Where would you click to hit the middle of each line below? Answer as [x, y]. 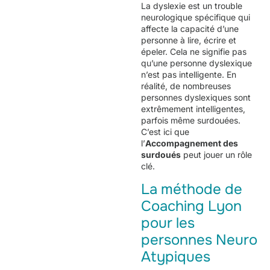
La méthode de [192, 189]
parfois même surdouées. [191, 121]
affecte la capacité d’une [190, 29]
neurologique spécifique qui [196, 17]
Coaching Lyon [191, 206]
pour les [168, 223]
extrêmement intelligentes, [193, 109]
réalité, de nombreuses [186, 86]
